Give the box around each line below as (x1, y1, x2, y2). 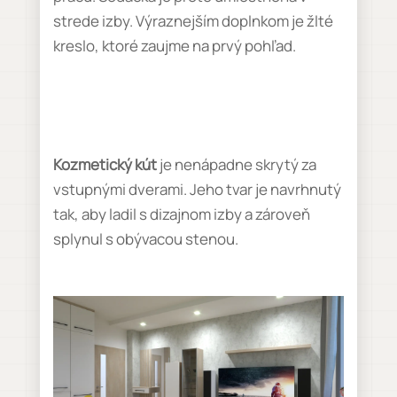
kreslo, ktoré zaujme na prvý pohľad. (52, 35, 296, 56)
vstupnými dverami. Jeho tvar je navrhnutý (52, 179, 341, 199)
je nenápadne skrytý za (156, 154, 316, 175)
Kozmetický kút (52, 154, 157, 175)
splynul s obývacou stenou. (52, 229, 238, 249)
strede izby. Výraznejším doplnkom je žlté (52, 11, 333, 31)
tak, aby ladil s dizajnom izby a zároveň (52, 204, 310, 224)
